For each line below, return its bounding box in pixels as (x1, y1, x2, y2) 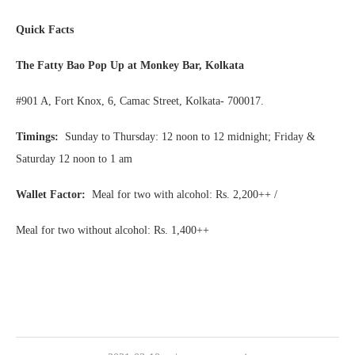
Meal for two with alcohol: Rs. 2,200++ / (86, 188, 277, 200)
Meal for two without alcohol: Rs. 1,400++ (16, 223, 209, 236)
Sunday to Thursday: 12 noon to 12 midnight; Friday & (65, 130, 315, 143)
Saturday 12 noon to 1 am (16, 152, 132, 165)
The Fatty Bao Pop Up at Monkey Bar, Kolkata (16, 59, 244, 71)
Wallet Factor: (16, 188, 86, 200)
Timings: (16, 130, 65, 143)
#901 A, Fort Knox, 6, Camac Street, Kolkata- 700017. (16, 94, 264, 107)
